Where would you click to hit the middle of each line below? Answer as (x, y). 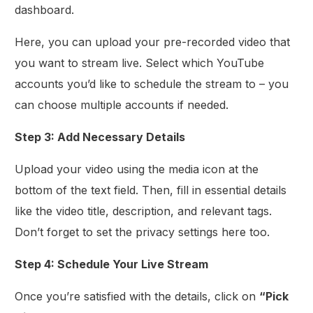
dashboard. (45, 10)
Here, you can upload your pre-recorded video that (153, 42)
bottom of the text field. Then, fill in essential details (151, 190)
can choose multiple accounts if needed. (122, 105)
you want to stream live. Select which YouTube (140, 63)
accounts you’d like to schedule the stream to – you (152, 84)
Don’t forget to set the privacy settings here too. (143, 232)
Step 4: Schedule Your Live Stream (112, 264)
